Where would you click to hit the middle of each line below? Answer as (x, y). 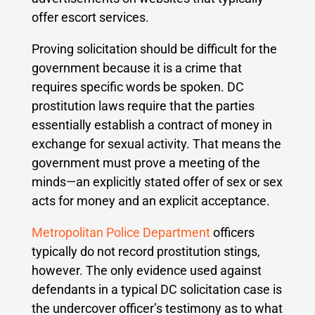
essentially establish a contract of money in (152, 124)
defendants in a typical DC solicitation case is (156, 289)
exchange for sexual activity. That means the (156, 143)
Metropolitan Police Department (121, 232)
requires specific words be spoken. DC (137, 86)
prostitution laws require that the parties (143, 105)
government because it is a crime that (136, 67)
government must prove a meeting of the (146, 162)
